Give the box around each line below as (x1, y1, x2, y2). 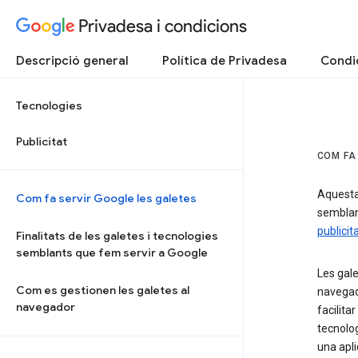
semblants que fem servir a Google (16, 245, 208, 260)
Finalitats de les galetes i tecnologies (16, 229, 218, 243)
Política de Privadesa (162, 54, 287, 68)
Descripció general (16, 54, 129, 68)
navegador (16, 300, 75, 314)
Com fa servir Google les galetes (16, 191, 197, 205)
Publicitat (16, 134, 67, 149)
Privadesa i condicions (78, 14, 247, 37)
